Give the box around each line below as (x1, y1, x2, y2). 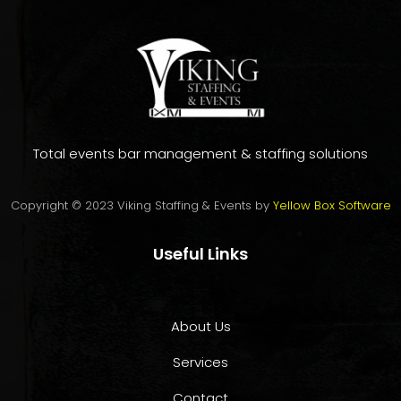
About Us (170, 317, 231, 336)
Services (173, 353, 228, 371)
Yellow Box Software (272, 197, 391, 214)
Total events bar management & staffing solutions (33, 144, 368, 163)
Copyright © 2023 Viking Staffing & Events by (10, 197, 273, 214)
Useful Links (153, 243, 248, 265)
